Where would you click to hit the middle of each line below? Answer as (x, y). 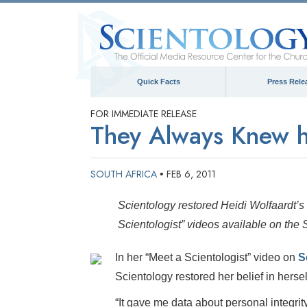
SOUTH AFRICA (124, 174)
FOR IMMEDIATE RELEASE (144, 114)
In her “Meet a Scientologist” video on (207, 257)
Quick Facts (158, 82)
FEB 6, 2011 (191, 174)
